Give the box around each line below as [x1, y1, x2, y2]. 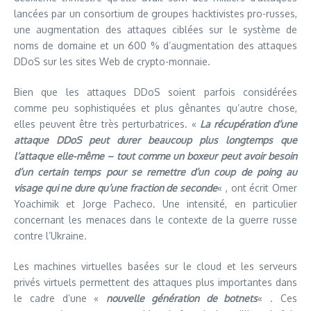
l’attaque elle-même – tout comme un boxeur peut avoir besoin [14, 150, 297, 162]
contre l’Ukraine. [14, 230, 87, 242]
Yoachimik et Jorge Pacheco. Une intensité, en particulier [14, 198, 297, 210]
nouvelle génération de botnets [106, 292, 258, 305]
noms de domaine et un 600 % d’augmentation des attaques [14, 40, 297, 52]
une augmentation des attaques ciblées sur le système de [14, 24, 297, 36]
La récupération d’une [200, 118, 297, 131]
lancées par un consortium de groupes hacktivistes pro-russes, [14, 8, 297, 20]
